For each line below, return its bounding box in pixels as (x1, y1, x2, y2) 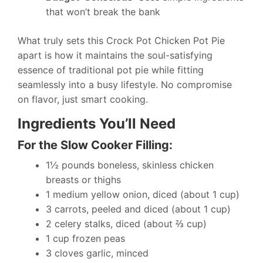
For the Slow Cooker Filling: (18, 138, 173, 152)
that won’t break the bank (46, 6, 160, 18)
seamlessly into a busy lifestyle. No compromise (18, 79, 232, 90)
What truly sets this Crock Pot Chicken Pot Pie (18, 35, 225, 46)
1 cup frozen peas (46, 232, 125, 244)
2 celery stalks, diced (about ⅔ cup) (46, 218, 207, 230)
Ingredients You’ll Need (18, 115, 176, 132)
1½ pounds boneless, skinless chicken (46, 159, 214, 171)
